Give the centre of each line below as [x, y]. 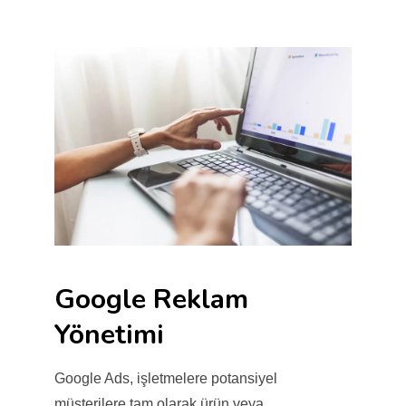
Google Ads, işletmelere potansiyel [165, 378]
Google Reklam [151, 299]
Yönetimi [109, 334]
